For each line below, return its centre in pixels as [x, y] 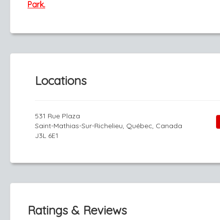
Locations [61, 81]
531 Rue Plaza [57, 116]
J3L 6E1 [47, 136]
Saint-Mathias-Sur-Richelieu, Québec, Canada [109, 126]
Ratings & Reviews [77, 210]
